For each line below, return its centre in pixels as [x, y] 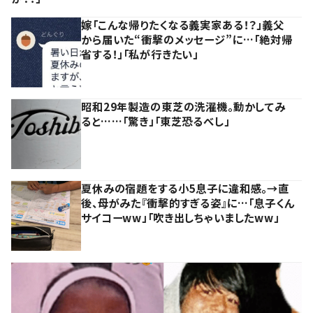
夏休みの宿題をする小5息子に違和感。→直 [185, 188]
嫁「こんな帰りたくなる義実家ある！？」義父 [183, 24]
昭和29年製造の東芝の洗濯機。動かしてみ [184, 106]
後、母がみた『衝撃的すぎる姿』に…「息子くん [188, 202]
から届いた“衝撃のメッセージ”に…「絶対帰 [187, 39]
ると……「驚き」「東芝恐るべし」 [155, 121]
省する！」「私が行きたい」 [140, 53]
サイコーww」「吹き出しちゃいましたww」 [180, 217]
